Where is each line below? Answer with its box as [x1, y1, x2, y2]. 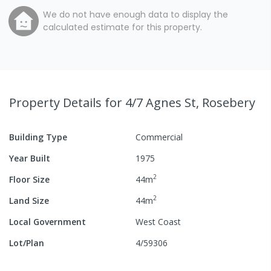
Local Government [9, 215, 86, 227]
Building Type [9, 131, 67, 143]
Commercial [135, 131, 183, 143]
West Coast [135, 215, 181, 227]
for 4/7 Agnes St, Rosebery [105, 94, 255, 111]
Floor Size [9, 173, 50, 185]
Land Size [9, 194, 49, 206]
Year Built [9, 152, 50, 164]
